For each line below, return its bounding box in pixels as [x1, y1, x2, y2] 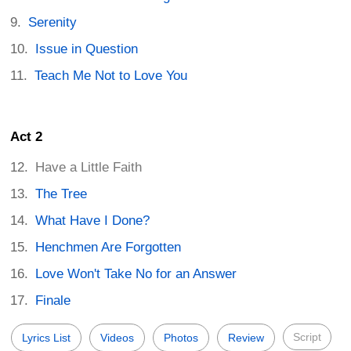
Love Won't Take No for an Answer [35, 266, 237, 282]
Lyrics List [22, 331, 71, 345]
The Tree [35, 186, 88, 202]
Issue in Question [35, 42, 139, 57]
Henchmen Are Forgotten [35, 240, 182, 255]
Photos [164, 331, 198, 345]
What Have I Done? [35, 213, 150, 229]
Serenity [28, 15, 78, 31]
